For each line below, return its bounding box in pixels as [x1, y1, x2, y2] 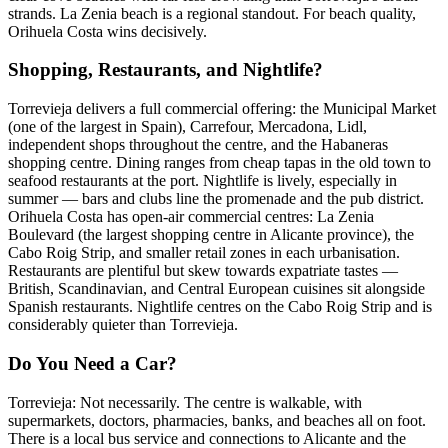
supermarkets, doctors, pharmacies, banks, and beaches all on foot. [8, 411, 426, 429]
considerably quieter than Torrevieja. [8, 316, 238, 334]
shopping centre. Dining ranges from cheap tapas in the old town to [8, 154, 431, 172]
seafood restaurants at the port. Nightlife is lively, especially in [8, 172, 397, 190]
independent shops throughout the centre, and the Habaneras [8, 136, 388, 154]
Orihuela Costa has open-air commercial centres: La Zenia [8, 208, 374, 226]
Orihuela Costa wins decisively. [8, 22, 207, 40]
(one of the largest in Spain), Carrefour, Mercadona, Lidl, [8, 118, 367, 136]
